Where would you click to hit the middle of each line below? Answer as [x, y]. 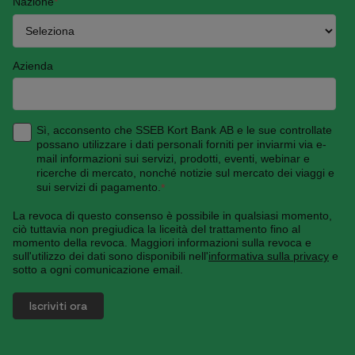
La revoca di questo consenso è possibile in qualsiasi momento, [172, 216]
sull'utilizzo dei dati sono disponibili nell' [111, 256]
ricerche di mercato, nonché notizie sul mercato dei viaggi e [185, 172]
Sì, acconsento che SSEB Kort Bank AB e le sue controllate [184, 130]
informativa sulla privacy [269, 256]
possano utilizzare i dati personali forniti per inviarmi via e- [181, 144]
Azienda [33, 65]
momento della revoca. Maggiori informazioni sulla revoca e [162, 243]
